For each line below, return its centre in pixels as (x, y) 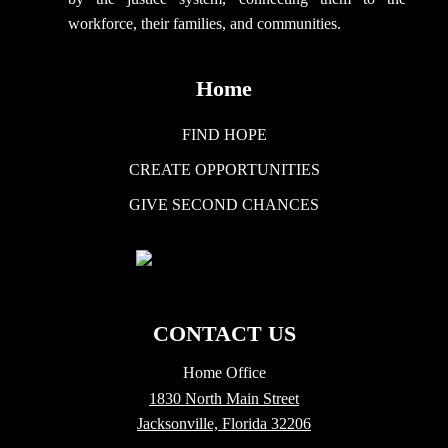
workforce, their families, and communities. (206, 24)
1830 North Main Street (224, 398)
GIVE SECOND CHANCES (224, 205)
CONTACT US (224, 334)
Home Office (224, 373)
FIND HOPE (224, 135)
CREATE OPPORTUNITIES (224, 170)
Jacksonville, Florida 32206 (224, 424)
